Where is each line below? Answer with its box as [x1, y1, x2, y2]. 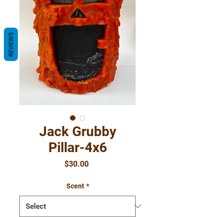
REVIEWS [7, 32, 15, 57]
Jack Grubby [39, 123, 116, 139]
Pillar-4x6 [48, 139, 107, 155]
